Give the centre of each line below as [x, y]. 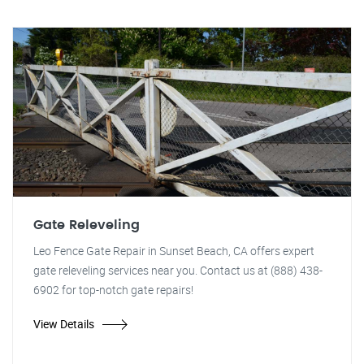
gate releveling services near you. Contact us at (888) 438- [178, 270]
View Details [64, 324]
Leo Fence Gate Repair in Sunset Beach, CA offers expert [174, 251]
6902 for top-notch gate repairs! [113, 290]
